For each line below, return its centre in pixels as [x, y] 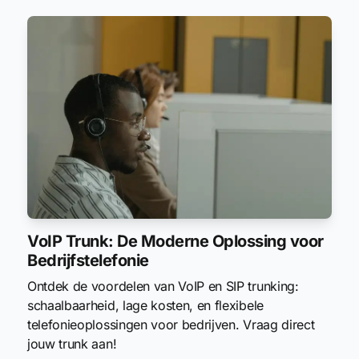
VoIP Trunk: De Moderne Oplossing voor [175, 241]
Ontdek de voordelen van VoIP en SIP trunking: [163, 286]
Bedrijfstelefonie [88, 260]
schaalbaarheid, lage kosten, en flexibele [145, 305]
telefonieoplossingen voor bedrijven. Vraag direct [171, 324]
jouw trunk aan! [72, 343]
